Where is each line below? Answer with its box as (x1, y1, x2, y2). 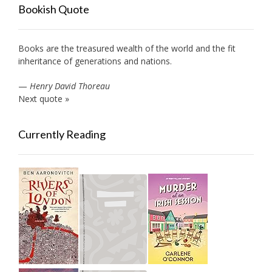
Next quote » (18, 92, 69, 104)
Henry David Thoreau (30, 80, 110, 92)
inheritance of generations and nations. (18, 55, 172, 67)
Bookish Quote (18, 2, 89, 16)
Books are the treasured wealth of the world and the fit (18, 42, 236, 54)
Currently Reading (18, 127, 106, 141)
